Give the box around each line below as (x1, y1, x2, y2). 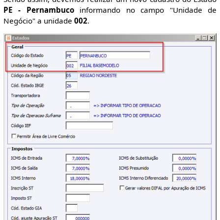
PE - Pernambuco (3, 4, 74, 15)
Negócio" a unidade (3, 15, 74, 26)
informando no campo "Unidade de (74, 4, 217, 15)
